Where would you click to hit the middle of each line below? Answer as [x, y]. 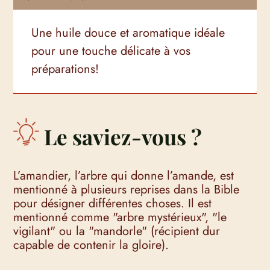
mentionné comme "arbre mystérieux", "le [120, 217]
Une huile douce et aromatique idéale [128, 33]
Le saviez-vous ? [121, 137]
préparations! [65, 69]
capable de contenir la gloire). [91, 245]
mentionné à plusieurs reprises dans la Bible [127, 189]
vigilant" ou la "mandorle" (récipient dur [117, 231]
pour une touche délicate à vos [111, 51]
